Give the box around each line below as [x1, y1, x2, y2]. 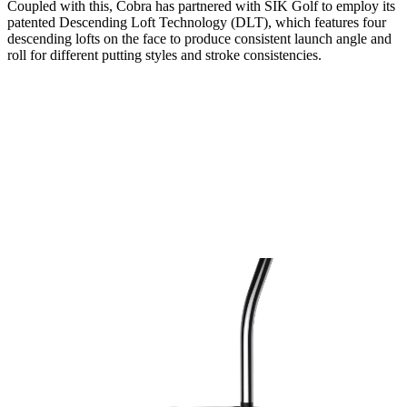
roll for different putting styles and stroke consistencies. [7, 46, 322, 63]
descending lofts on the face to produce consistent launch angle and [7, 30, 392, 46]
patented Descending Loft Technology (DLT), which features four [7, 14, 386, 30]
